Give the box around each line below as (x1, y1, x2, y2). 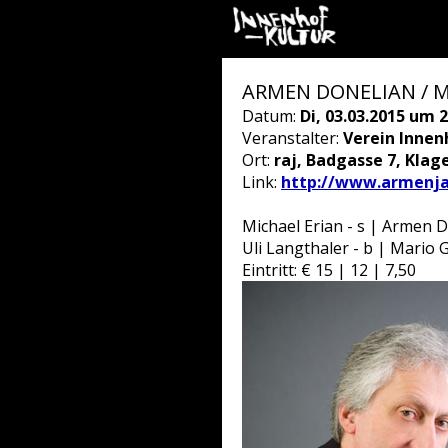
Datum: (242, 105, 300, 127)
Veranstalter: (242, 127, 343, 149)
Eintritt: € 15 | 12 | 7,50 (242, 259, 416, 281)
